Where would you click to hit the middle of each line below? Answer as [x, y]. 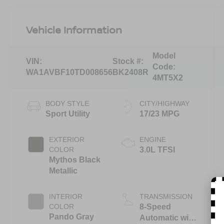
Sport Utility [68, 114]
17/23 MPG [159, 114]
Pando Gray [72, 217]
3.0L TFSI [157, 150]
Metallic [63, 171]
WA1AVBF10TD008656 [69, 72]
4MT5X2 [167, 78]
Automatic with [167, 218]
